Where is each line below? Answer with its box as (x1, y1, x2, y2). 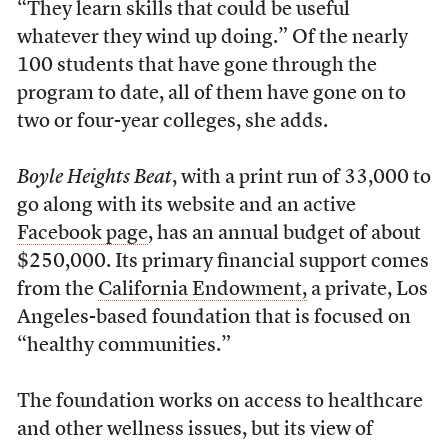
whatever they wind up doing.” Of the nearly (16, 28, 408, 48)
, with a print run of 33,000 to (171, 168, 431, 188)
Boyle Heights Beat (16, 168, 172, 188)
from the (16, 280, 98, 300)
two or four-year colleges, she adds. (16, 112, 328, 132)
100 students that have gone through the (16, 56, 377, 76)
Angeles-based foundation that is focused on (16, 308, 411, 328)
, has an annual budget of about (147, 224, 421, 244)
